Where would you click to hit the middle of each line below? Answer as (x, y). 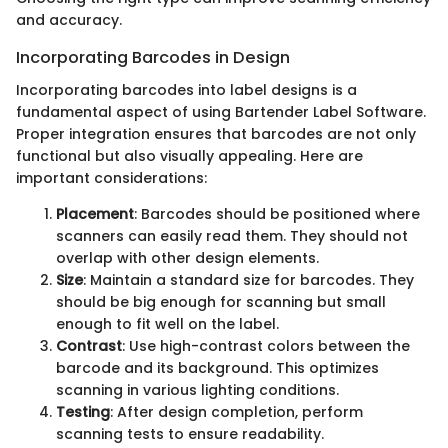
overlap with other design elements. (187, 257)
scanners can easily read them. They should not (232, 235)
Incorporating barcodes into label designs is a (186, 89)
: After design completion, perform (236, 411)
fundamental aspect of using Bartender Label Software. (221, 111)
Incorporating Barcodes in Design (153, 58)
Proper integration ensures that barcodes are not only (216, 133)
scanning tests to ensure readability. (190, 433)
